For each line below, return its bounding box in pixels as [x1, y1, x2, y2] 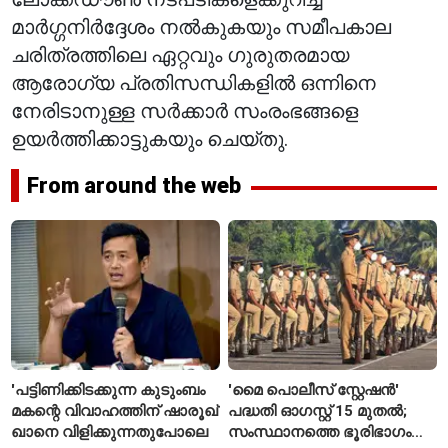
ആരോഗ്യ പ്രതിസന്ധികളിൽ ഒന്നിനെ [11, 71, 377, 95]
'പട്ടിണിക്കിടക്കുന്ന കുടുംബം [11, 380, 206, 399]
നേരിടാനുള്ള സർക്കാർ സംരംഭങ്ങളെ [11, 99, 359, 123]
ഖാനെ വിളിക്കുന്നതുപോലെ [11, 422, 209, 441]
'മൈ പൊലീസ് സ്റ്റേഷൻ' [228, 380, 400, 399]
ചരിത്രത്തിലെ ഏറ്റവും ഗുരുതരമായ [11, 43, 350, 67]
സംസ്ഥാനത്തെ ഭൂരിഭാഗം [228, 422, 412, 441]
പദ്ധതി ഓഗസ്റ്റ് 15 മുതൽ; [228, 401, 408, 420]
